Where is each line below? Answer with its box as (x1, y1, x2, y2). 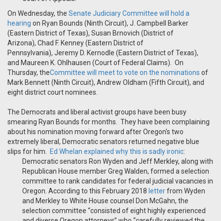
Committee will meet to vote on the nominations (50, 69, 200, 77)
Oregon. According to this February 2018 (22, 187, 148, 195)
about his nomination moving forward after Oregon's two (7, 128, 184, 136)
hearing (7, 19, 31, 28)
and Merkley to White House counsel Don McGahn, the (22, 197, 188, 205)
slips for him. (7, 147, 50, 156)
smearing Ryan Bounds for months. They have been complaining (7, 118, 210, 126)
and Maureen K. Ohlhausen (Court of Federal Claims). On (7, 59, 184, 67)
